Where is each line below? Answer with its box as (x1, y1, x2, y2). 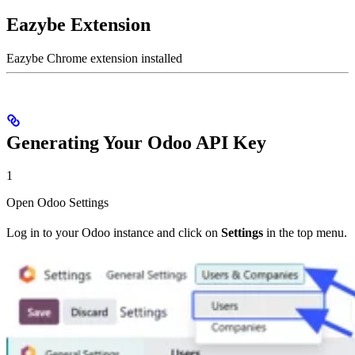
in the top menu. (263, 226, 347, 240)
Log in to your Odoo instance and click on (6, 226, 221, 240)
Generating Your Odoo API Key (6, 132, 266, 153)
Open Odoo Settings (6, 196, 109, 210)
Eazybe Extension (6, 13, 151, 35)
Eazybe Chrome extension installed (6, 51, 182, 65)
